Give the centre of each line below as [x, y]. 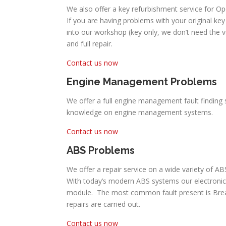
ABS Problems [101, 150]
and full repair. [90, 43]
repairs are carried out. [103, 204]
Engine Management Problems [143, 81]
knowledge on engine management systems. [140, 112]
